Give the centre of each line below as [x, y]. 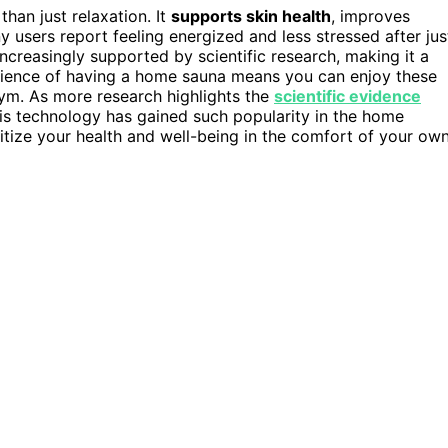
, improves [370, 15]
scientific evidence [347, 95]
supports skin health [251, 15]
